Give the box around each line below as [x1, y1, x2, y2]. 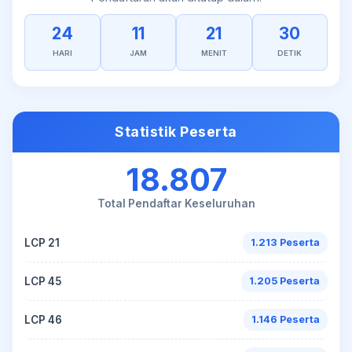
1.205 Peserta [249, 275, 320, 287]
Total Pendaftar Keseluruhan [97, 197, 255, 210]
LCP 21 [24, 236, 60, 249]
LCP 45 [24, 274, 61, 288]
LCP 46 [24, 313, 62, 326]
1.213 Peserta [251, 236, 320, 248]
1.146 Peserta [251, 313, 320, 325]
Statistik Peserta [115, 123, 237, 140]
